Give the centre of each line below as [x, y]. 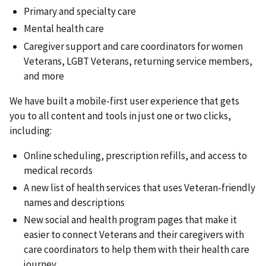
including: [31, 130]
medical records [58, 170]
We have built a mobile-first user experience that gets [124, 101]
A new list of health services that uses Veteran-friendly [140, 187]
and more [44, 76]
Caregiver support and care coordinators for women [133, 46]
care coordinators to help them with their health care [137, 249]
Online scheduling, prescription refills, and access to [135, 155]
